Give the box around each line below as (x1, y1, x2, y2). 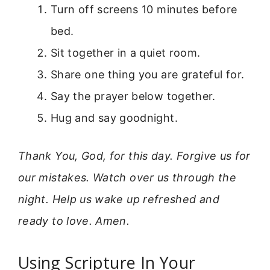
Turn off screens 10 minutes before (51, 2, 237, 16)
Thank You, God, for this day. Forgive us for (18, 149, 251, 162)
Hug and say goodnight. (51, 111, 178, 124)
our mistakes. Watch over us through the (18, 171, 237, 184)
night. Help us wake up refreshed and (18, 192, 219, 206)
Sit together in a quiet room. (51, 46, 201, 59)
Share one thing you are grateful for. (51, 67, 245, 81)
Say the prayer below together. (51, 89, 216, 102)
